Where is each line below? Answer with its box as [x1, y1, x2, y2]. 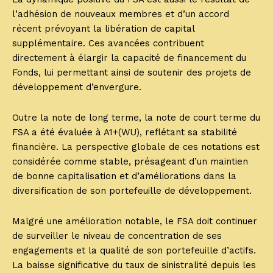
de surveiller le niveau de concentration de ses [12, 230, 222, 242]
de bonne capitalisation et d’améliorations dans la [12, 171, 236, 182]
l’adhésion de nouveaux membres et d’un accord [12, 9, 229, 20]
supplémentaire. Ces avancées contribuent [12, 38, 204, 49]
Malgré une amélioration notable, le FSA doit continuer [12, 216, 257, 227]
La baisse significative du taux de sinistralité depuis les [12, 260, 256, 271]
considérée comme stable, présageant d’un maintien [12, 156, 248, 168]
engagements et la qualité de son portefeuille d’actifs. [12, 245, 256, 257]
